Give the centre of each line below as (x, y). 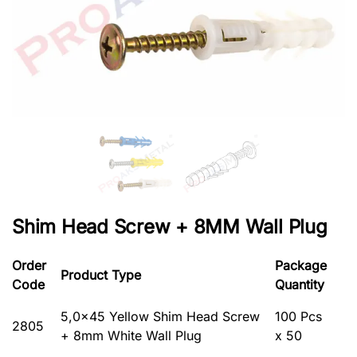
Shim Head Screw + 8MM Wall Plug (170, 226)
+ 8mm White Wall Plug (131, 335)
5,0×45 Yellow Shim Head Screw (160, 316)
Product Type (101, 275)
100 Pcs (298, 316)
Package (301, 265)
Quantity (300, 284)
